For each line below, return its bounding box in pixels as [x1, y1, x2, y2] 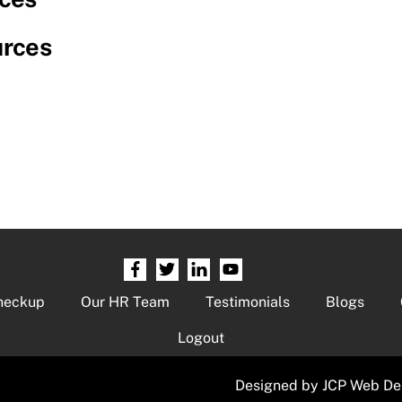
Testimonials [205, 293, 290, 311]
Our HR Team [80, 293, 170, 311]
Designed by [234, 377, 322, 395]
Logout [178, 329, 224, 347]
